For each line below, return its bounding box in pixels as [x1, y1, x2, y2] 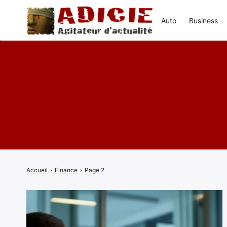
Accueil [26, 166, 48, 174]
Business [189, 16, 218, 25]
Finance [55, 166, 78, 174]
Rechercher [144, 60, 187, 71]
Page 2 [85, 166, 104, 174]
